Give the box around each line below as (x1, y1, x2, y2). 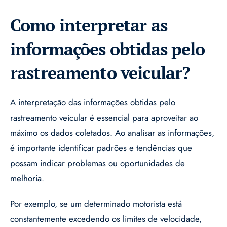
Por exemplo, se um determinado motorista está (10, 198, 182, 210)
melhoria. (10, 172, 44, 185)
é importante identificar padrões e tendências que (10, 142, 192, 155)
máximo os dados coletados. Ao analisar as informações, (10, 127, 214, 139)
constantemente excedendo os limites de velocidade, (10, 213, 202, 225)
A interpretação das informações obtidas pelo (10, 96, 175, 109)
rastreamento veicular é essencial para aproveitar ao (10, 111, 198, 124)
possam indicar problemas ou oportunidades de (10, 157, 185, 170)
